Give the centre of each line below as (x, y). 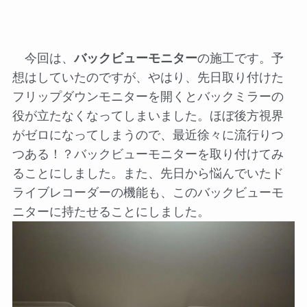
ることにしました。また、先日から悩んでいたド (148, 173)
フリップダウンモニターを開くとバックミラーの (148, 96)
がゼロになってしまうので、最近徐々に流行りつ (148, 135)
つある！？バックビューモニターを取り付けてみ (148, 154)
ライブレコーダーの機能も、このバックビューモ (148, 192)
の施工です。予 (240, 58)
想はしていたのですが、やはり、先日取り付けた (148, 77)
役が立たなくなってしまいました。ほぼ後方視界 (148, 115)
